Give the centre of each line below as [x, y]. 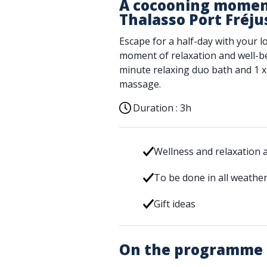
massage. [140, 84]
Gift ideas [174, 204]
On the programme [191, 249]
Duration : [156, 108]
